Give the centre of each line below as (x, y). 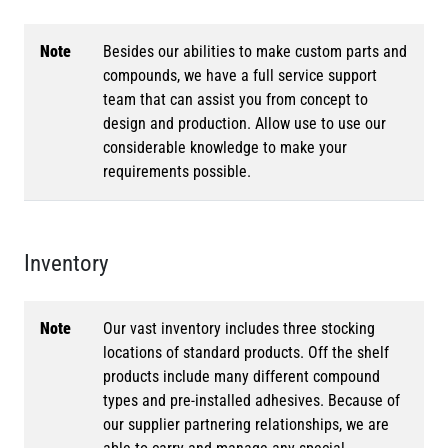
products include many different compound (241, 377)
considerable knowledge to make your (225, 148)
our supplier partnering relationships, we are (246, 425)
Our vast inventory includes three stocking (239, 329)
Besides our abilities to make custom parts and (255, 52)
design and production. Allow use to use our (244, 124)
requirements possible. (177, 172)
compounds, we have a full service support (240, 76)
